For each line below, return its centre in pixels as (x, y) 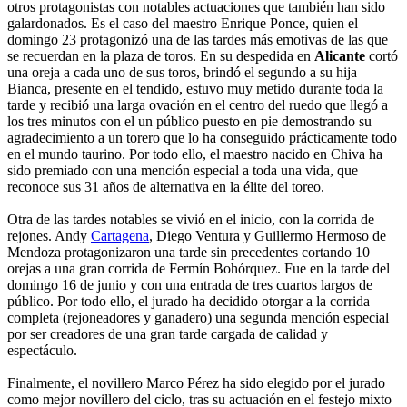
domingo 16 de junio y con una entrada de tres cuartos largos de (190, 284)
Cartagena (120, 235)
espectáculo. (42, 350)
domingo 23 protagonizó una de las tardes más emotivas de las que (198, 39)
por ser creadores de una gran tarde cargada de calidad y (168, 333)
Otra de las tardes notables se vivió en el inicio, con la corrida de (191, 219)
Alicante (340, 55)
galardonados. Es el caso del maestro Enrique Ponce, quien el (183, 23)
